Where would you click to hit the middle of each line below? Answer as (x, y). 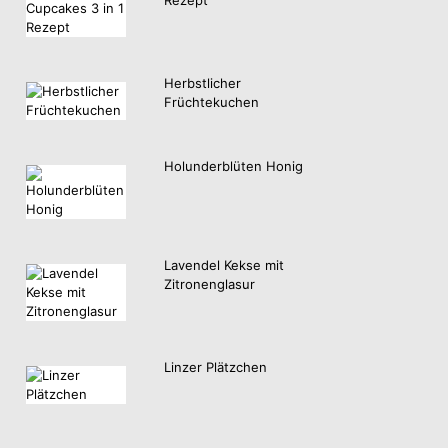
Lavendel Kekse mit (224, 265)
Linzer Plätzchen (215, 367)
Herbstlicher (202, 82)
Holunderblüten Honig (233, 165)
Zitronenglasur (209, 284)
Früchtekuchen (211, 101)
